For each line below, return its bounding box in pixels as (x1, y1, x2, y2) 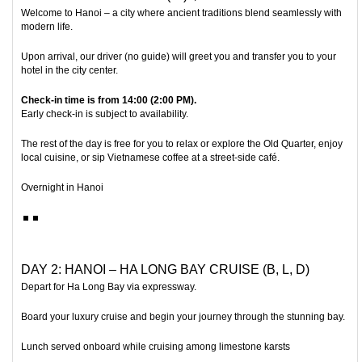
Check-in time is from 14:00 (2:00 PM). (21, 95, 196, 106)
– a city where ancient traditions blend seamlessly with (102, 7, 342, 19)
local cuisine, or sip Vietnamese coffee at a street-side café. (21, 152, 280, 163)
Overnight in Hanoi (21, 182, 103, 193)
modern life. (21, 21, 73, 32)
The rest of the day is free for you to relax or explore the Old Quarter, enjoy (21, 138, 343, 149)
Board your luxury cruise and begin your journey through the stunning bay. (21, 310, 345, 322)
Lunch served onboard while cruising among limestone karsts (21, 340, 290, 352)
